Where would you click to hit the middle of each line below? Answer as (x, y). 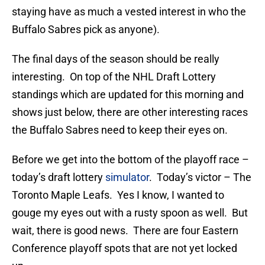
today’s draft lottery (59, 177)
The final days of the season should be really (116, 59)
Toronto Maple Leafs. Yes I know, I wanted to (118, 195)
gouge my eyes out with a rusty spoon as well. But (130, 213)
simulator (127, 177)
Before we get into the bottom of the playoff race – (130, 160)
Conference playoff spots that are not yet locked (125, 248)
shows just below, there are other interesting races (130, 112)
